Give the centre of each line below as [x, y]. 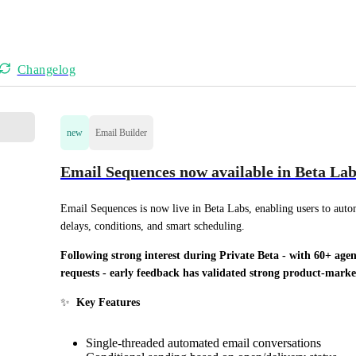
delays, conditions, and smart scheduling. [153, 226]
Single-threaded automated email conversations [203, 342]
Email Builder [121, 133]
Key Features [108, 302]
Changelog [46, 70]
